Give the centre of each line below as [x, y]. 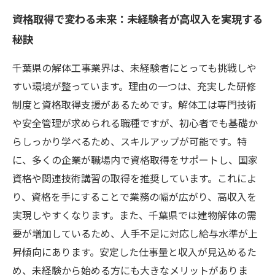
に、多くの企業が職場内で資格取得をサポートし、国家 [135, 160]
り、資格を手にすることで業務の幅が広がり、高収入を [134, 196]
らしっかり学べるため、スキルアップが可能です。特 [130, 141]
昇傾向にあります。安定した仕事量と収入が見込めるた [134, 252]
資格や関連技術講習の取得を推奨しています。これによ [134, 178]
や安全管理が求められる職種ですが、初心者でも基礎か [135, 123]
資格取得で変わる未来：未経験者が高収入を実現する [137, 18]
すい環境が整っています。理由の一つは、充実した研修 [134, 86]
